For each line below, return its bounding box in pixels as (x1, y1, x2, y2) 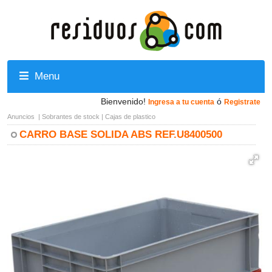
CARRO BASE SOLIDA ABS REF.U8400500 (19, 129, 222, 140)
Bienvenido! (101, 97, 146, 106)
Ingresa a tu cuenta (148, 98, 214, 106)
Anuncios (7, 113, 35, 120)
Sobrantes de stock (42, 113, 100, 120)
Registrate (224, 98, 260, 106)
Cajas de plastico (105, 113, 155, 120)
